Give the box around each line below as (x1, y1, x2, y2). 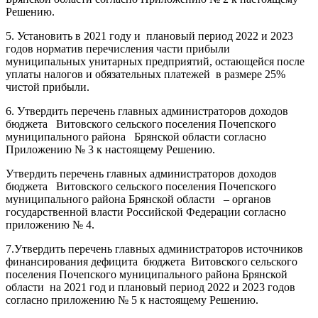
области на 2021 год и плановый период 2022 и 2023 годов (6, 280, 295, 293)
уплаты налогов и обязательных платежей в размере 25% (6, 67, 285, 80)
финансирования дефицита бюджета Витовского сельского (6, 255, 297, 268)
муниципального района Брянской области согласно (6, 130, 266, 143)
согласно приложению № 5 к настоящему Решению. (6, 293, 258, 306)
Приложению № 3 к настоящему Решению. (6, 143, 215, 155)
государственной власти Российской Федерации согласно (6, 205, 286, 218)
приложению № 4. (6, 218, 94, 231)
